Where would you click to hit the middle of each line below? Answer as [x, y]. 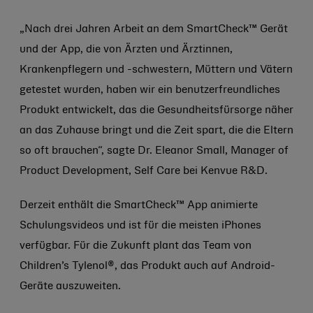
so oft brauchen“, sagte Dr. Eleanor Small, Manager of [154, 151]
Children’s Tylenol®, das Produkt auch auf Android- [147, 266]
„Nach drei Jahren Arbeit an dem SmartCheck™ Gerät [154, 29]
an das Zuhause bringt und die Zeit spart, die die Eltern [156, 131]
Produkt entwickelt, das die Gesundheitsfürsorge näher [156, 110]
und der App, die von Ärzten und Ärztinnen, [126, 50]
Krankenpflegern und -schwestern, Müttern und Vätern [156, 70]
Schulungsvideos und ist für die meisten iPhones [140, 226]
